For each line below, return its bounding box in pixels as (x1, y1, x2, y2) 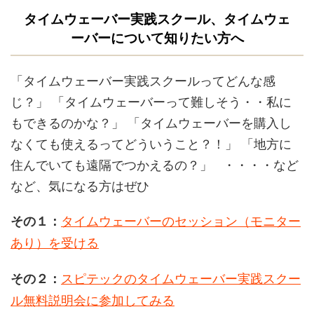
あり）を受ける (11, 233, 99, 251)
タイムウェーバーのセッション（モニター (61, 211, 301, 229)
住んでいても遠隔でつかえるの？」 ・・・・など (11, 155, 299, 173)
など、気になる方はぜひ (11, 176, 149, 194)
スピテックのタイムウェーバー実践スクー (61, 268, 301, 287)
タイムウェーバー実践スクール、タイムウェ (24, 12, 290, 27)
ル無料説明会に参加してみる (11, 290, 175, 308)
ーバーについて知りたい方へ (70, 31, 244, 46)
